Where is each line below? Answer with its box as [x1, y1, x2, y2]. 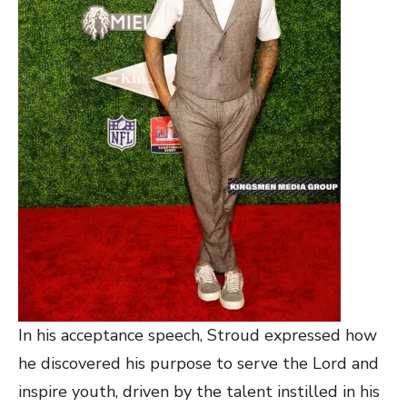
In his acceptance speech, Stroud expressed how [18, 323, 377, 346]
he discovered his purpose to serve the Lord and [18, 352, 379, 374]
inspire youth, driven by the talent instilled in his [18, 380, 380, 402]
